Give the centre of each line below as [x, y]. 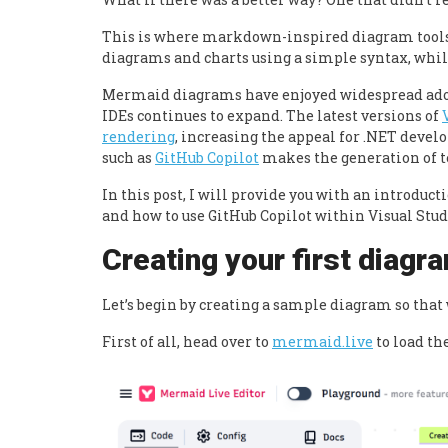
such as [128, 158]
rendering [138, 137]
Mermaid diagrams [173, 95]
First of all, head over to [187, 342]
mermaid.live [322, 342]
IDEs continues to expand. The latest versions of [272, 116]
